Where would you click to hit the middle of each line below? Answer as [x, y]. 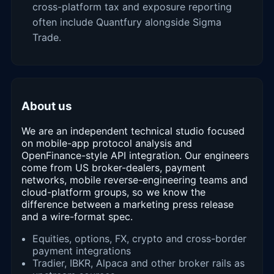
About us [47, 106]
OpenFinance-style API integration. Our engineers [135, 155]
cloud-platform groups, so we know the [113, 192]
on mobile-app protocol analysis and [107, 143]
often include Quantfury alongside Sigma [127, 22]
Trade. [47, 37]
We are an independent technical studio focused [133, 131]
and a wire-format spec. [77, 216]
